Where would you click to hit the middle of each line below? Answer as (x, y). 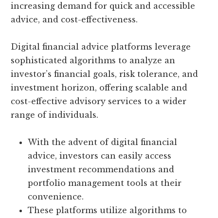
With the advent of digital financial (103, 142)
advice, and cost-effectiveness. (74, 20)
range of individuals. (55, 115)
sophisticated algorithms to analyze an (93, 61)
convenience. (56, 197)
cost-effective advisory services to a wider (99, 101)
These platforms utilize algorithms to (108, 210)
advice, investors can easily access (100, 156)
